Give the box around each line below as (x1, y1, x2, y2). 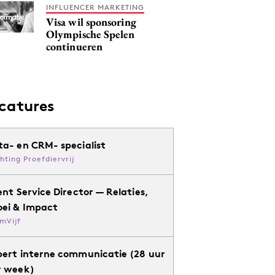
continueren (46, 39, 103, 53)
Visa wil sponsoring (46, 14, 136, 29)
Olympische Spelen (46, 26, 135, 41)
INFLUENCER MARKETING (46, 2, 144, 12)
